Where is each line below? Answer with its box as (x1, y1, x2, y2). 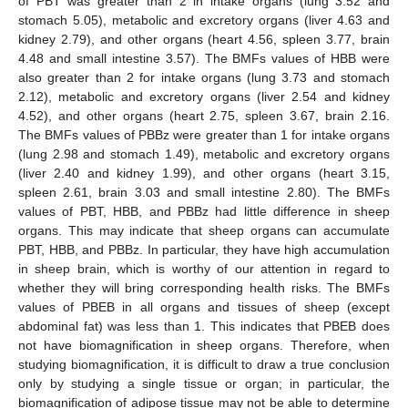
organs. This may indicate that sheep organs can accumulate (18, 223, 390, 239)
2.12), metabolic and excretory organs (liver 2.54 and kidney (18, 89, 390, 105)
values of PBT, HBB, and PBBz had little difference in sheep (18, 204, 390, 219)
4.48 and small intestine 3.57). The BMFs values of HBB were (18, 51, 390, 66)
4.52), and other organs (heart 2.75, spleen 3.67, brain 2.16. (18, 108, 390, 124)
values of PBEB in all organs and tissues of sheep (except (18, 300, 390, 315)
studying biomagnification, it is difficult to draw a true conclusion (18, 357, 390, 372)
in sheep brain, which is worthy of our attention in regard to (18, 261, 390, 277)
